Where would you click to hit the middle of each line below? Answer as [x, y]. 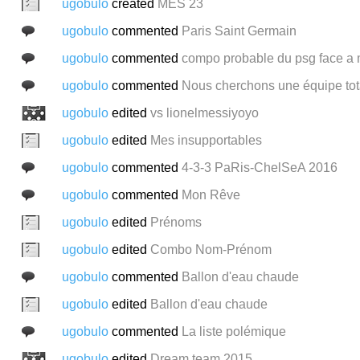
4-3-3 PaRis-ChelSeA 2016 [259, 167]
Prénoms [176, 222]
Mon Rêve [211, 194]
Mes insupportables [206, 140]
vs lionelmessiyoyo [204, 112]
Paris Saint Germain [239, 31]
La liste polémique [233, 331]
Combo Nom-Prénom [211, 249]
